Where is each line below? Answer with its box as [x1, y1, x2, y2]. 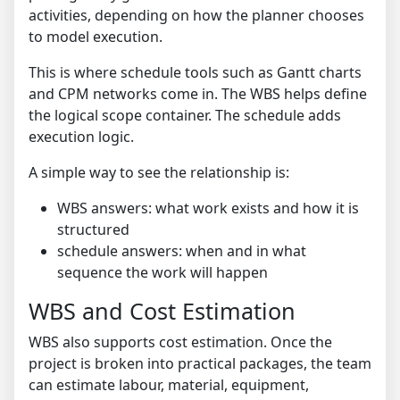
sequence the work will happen [57, 262, 268, 283]
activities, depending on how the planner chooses [29, 5, 364, 26]
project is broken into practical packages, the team [29, 354, 371, 374]
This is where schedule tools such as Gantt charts [29, 62, 362, 83]
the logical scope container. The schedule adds [29, 105, 341, 126]
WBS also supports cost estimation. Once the [29, 332, 332, 353]
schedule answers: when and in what [57, 241, 306, 262]
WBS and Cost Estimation [29, 296, 296, 327]
